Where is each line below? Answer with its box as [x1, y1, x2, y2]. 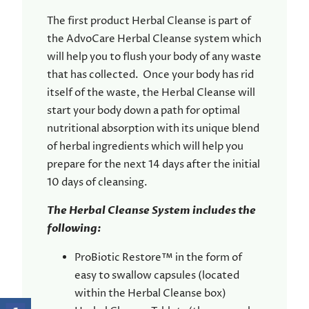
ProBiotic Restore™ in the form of [74, 250, 242, 265]
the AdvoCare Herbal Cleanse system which [47, 32, 261, 47]
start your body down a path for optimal [47, 103, 240, 119]
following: [47, 221, 101, 237]
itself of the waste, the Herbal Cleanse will [47, 86, 255, 101]
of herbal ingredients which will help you [47, 139, 243, 154]
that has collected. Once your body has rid [47, 68, 254, 83]
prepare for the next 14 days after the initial [47, 157, 260, 172]
